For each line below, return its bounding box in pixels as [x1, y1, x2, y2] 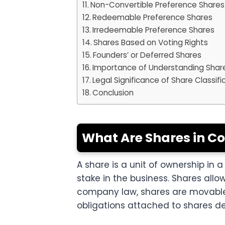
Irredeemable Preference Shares [92, 25, 215, 36]
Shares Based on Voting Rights [93, 37, 208, 48]
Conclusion [92, 87, 134, 98]
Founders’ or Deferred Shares [93, 50, 202, 61]
